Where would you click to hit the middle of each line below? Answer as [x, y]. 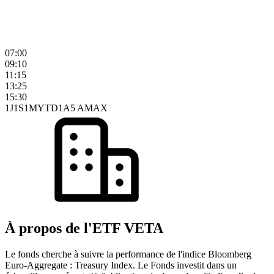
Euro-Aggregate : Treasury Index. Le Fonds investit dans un [121, 265]
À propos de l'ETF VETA [84, 228]
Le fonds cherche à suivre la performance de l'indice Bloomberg [128, 254]
